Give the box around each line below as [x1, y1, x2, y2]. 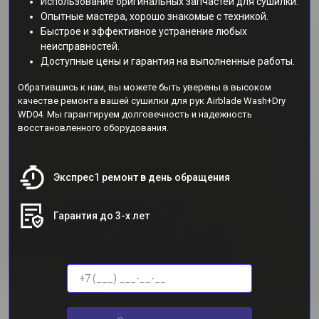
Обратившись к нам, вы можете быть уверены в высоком [18, 82, 271, 93]
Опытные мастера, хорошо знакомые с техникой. [41, 11, 268, 22]
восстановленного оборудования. [18, 122, 169, 133]
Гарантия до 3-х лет [53, 210, 150, 221]
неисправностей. [41, 41, 120, 52]
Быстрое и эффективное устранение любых [41, 26, 247, 37]
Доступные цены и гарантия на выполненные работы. [41, 56, 295, 67]
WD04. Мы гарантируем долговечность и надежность [18, 109, 252, 120]
